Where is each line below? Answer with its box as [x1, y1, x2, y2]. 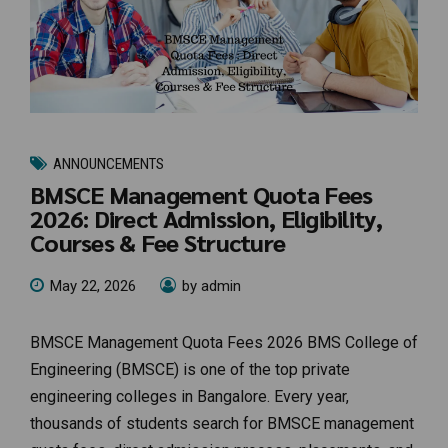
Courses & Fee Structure [30, 226, 286, 259]
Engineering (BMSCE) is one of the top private [30, 359, 350, 379]
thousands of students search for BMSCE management [30, 413, 414, 433]
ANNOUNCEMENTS [53, 155, 164, 174]
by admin [182, 276, 241, 295]
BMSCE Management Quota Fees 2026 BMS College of [30, 332, 418, 352]
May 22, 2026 [50, 276, 136, 295]
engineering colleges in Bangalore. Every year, [30, 386, 349, 406]
